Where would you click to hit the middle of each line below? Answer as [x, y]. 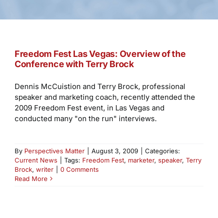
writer [45, 169]
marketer [141, 160]
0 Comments [79, 169]
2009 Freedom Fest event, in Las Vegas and [89, 108]
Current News [36, 160]
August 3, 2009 [115, 151]
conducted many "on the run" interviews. [85, 118]
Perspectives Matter [54, 151]
